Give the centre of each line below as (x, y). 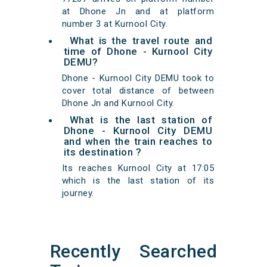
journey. (78, 193)
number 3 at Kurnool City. (115, 24)
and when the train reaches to (138, 142)
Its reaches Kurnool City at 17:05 (138, 168)
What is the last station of (141, 120)
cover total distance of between (138, 91)
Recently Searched (133, 252)
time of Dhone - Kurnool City (138, 52)
